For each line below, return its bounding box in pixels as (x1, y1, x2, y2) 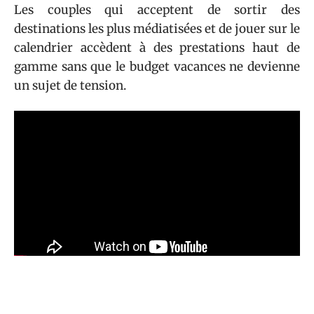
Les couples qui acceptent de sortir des (14, 1, 300, 18)
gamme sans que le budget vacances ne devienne (14, 58, 300, 74)
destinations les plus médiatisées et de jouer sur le (14, 20, 300, 36)
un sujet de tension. (14, 77, 126, 93)
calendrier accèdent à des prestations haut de (14, 39, 300, 55)
